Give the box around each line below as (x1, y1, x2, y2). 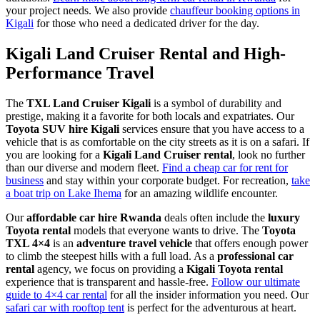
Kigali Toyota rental (186, 263, 283, 276)
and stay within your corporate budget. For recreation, (44, 174, 291, 187)
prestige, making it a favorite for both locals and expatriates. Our (6, 110, 294, 123)
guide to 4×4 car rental (6, 289, 107, 301)
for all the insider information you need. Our (107, 289, 309, 301)
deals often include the (161, 211, 268, 224)
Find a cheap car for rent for (162, 161, 288, 174)
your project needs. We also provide (6, 4, 170, 17)
